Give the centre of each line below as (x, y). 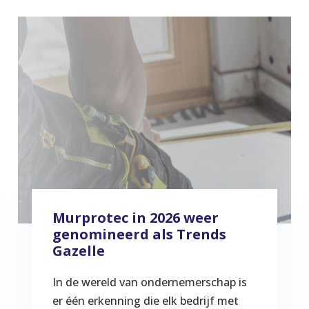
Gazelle (79, 250)
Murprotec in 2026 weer (136, 217)
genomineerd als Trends (140, 234)
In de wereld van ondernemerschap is (150, 282)
